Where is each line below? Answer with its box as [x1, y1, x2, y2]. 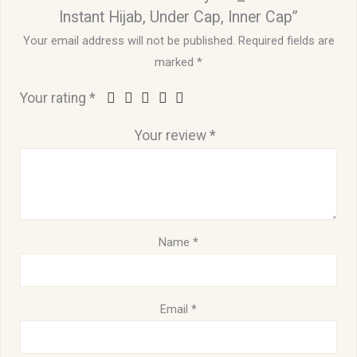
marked [155, 55, 197, 70]
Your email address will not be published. [22, 33, 235, 49]
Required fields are [237, 33, 335, 49]
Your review [134, 127, 210, 144]
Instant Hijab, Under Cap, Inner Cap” [59, 7, 298, 26]
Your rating [20, 90, 90, 107]
